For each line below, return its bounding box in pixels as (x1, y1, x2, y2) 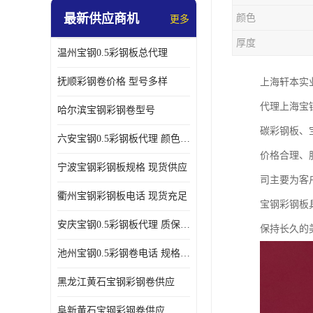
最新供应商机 (64, 12, 139, 26)
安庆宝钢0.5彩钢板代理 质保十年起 (180, 219, 190, 230)
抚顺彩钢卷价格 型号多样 (57, 76, 168, 87)
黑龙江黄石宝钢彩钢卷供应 (57, 277, 175, 287)
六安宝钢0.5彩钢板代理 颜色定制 (180, 133, 190, 144)
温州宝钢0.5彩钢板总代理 (57, 48, 168, 58)
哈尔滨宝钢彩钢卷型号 (57, 105, 155, 115)
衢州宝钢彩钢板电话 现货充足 (57, 191, 187, 201)
